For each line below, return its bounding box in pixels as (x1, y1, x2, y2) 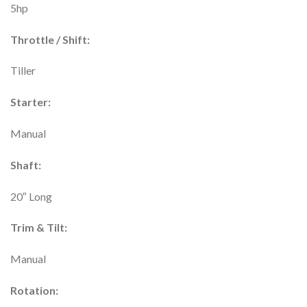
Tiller (10, 64, 36, 77)
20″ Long (10, 189, 52, 203)
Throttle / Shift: (10, 32, 90, 46)
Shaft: (10, 158, 41, 171)
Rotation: (10, 284, 58, 297)
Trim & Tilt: (10, 221, 67, 234)
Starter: (10, 95, 51, 109)
